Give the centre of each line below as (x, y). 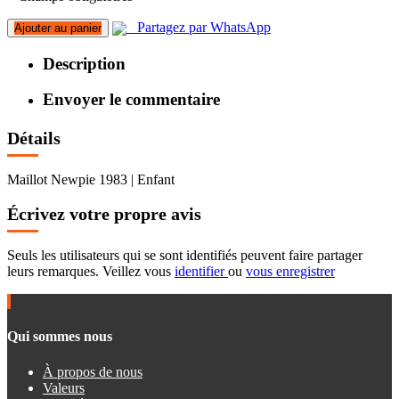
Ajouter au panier (58, 28)
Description (84, 63)
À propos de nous (93, 371)
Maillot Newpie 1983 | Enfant (91, 179)
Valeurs (64, 387)
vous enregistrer (290, 271)
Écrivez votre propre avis (104, 214)
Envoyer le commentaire (131, 100)
